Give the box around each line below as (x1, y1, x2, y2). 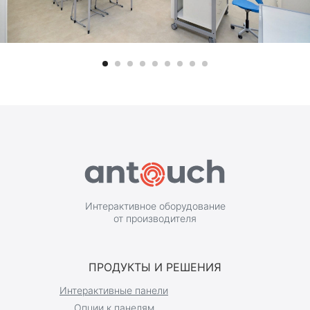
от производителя (113, 212, 197, 224)
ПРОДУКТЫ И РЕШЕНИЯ (89, 259, 221, 274)
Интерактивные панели (60, 284, 168, 296)
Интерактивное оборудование (84, 199, 226, 212)
